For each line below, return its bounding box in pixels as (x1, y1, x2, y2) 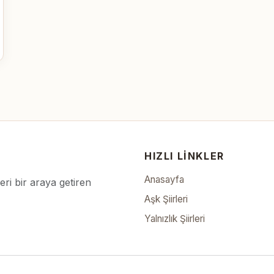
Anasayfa (144, 174, 184, 185)
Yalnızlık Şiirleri (144, 213, 205, 224)
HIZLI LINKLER (144, 150, 224, 162)
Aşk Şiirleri (144, 193, 188, 205)
